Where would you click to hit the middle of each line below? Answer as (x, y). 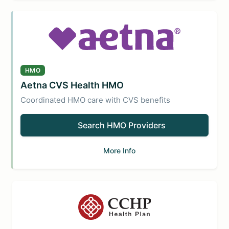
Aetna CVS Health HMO (72, 85)
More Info (119, 151)
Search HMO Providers (122, 125)
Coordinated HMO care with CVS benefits (95, 100)
